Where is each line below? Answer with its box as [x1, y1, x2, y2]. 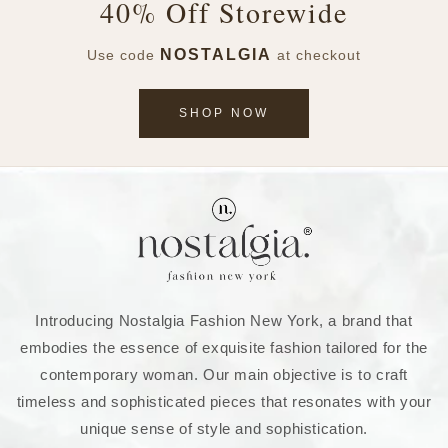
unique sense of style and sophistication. [80, 420, 368, 438]
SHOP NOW [179, 106, 269, 121]
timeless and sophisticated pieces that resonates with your [16, 393, 432, 411]
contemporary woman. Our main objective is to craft [39, 366, 408, 384]
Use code [87, 47, 160, 64]
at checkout [272, 47, 361, 64]
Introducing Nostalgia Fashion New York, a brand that [35, 312, 413, 330]
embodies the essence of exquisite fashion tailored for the [20, 339, 428, 357]
